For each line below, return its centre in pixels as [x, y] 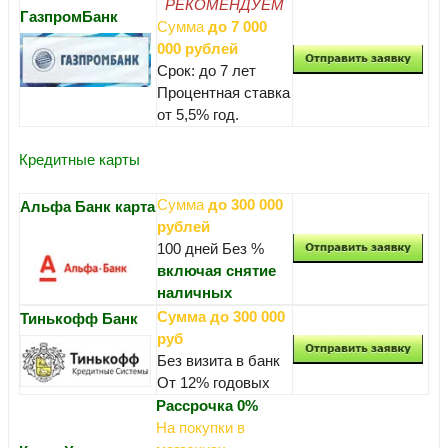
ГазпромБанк [69, 16]
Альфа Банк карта [87, 206]
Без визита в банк [218, 360]
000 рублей [197, 48]
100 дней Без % [210, 248]
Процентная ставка [223, 92]
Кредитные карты [79, 159]
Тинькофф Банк [79, 318]
